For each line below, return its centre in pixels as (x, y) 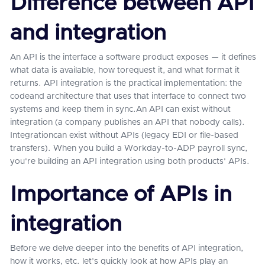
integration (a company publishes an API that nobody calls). (127, 122)
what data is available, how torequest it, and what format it (125, 70)
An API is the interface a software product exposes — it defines (133, 57)
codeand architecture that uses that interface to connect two (128, 96)
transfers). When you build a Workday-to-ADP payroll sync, (129, 148)
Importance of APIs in (121, 195)
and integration (88, 33)
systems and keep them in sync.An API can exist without (120, 109)
